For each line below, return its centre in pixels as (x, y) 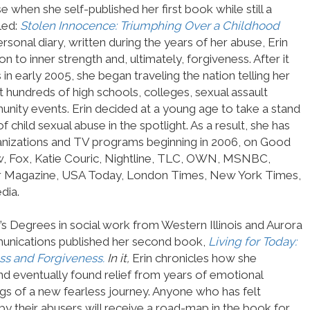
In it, (118, 258)
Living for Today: (253, 242)
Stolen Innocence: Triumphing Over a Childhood (150, 26)
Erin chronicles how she (194, 258)
